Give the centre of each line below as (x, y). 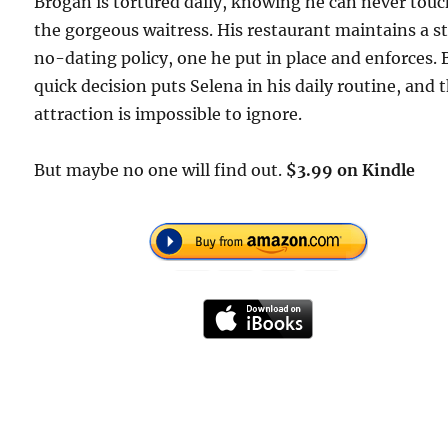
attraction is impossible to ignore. (168, 114)
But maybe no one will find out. (160, 170)
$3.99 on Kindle (351, 170)
